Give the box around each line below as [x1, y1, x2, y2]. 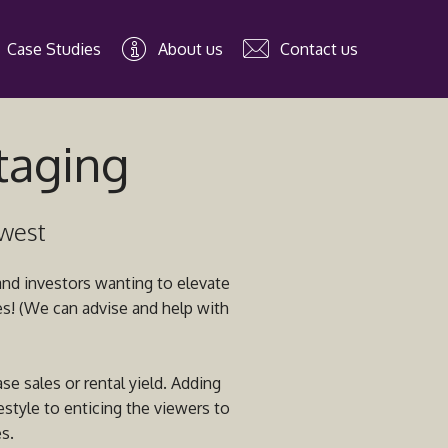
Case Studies [6, 38, 101, 59]
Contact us [279, 38, 358, 59]
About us [157, 38, 223, 59]
